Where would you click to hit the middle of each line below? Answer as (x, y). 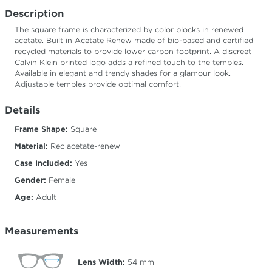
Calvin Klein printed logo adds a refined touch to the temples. (129, 62)
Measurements (42, 231)
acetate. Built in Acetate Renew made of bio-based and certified (134, 40)
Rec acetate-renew (84, 146)
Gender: (30, 180)
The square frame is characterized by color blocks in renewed (129, 29)
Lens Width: (101, 262)
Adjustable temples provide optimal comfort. (98, 84)
